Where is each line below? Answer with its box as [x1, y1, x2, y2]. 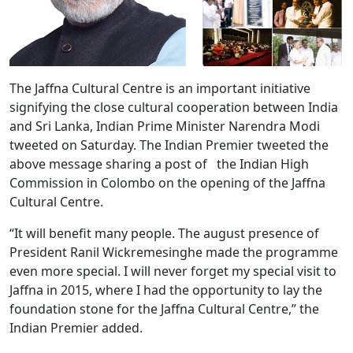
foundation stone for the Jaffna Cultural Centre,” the [9, 299, 319, 318]
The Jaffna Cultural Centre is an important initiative [9, 79, 310, 97]
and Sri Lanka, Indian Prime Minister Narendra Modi [9, 117, 320, 135]
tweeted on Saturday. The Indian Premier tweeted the [9, 136, 329, 154]
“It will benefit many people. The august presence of [9, 224, 319, 242]
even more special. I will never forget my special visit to [9, 262, 336, 280]
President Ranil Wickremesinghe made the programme [9, 243, 338, 261]
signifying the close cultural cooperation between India [9, 98, 338, 116]
